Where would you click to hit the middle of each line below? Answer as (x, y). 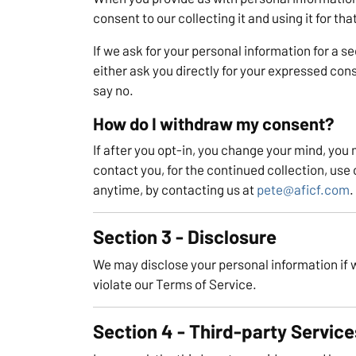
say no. (113, 89)
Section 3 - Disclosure (185, 236)
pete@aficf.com (303, 189)
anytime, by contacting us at (175, 189)
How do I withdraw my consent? (213, 123)
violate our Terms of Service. (175, 283)
